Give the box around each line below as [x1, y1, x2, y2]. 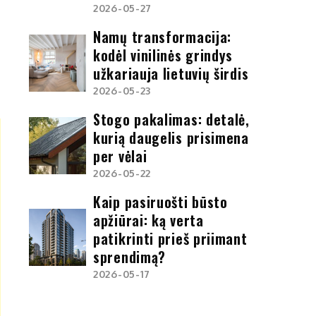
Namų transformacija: [93, 25, 232, 47]
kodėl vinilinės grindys [93, 44, 233, 66]
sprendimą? [93, 245, 166, 267]
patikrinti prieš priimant [93, 227, 248, 249]
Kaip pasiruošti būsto [93, 190, 228, 212]
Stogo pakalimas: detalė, [93, 108, 250, 130]
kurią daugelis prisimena [93, 126, 249, 148]
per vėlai [93, 145, 147, 166]
